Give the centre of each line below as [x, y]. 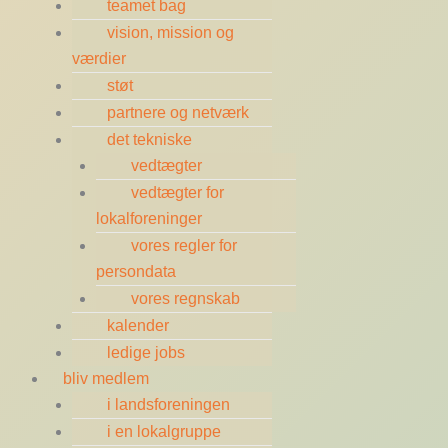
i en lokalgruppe [164, 431]
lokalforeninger [149, 218]
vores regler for [184, 245]
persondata [136, 271]
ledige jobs [146, 352]
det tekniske [149, 139]
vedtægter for [177, 192]
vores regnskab [185, 298]
